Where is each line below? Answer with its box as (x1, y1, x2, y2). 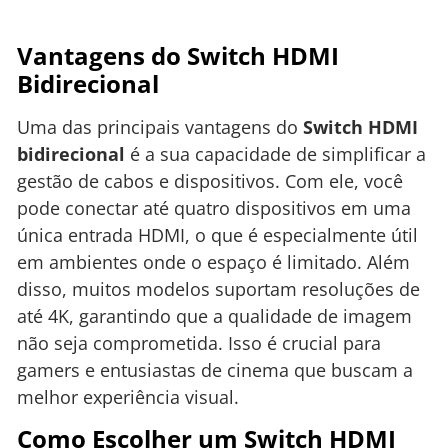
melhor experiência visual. (17, 384, 239, 409)
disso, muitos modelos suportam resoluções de (17, 276, 420, 301)
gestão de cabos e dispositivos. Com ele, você (17, 168, 403, 193)
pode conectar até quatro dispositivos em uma (17, 195, 411, 220)
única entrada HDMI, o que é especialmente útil (17, 222, 418, 247)
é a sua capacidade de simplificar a (125, 141, 426, 166)
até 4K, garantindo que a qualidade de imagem (17, 303, 412, 328)
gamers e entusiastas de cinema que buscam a (17, 357, 413, 382)
